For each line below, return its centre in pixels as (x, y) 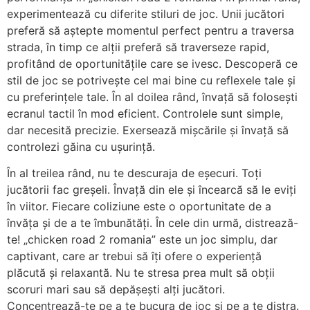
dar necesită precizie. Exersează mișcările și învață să (148, 130)
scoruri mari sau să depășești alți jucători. (116, 290)
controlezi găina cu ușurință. (81, 146)
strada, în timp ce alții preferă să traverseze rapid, (138, 47)
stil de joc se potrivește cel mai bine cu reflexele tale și (151, 80)
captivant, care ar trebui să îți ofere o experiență (134, 256)
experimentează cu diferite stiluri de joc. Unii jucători (146, 13)
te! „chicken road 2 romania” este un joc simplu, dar (142, 240)
